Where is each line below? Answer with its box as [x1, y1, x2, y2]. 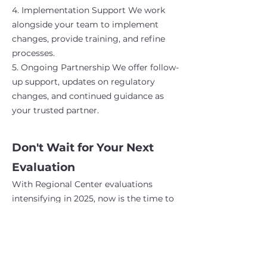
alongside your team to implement [12, 19, 159, 30]
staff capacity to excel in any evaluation [12, 250, 176, 262]
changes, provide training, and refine [12, 33, 165, 45]
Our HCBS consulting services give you [12, 222, 176, 233]
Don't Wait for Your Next [12, 141, 154, 155]
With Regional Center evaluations [12, 179, 153, 190]
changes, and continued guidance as [12, 91, 164, 102]
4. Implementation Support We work [12, 5, 165, 16]
